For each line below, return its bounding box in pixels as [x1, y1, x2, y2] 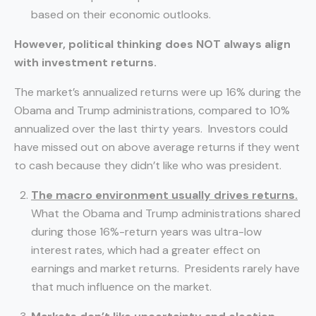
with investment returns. [14, 55, 157, 70]
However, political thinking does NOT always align [14, 37, 291, 51]
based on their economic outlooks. [31, 7, 211, 22]
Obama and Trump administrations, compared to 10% [14, 103, 290, 118]
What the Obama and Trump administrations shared [31, 206, 300, 221]
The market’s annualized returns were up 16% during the [14, 85, 301, 99]
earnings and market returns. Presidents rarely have [31, 261, 300, 276]
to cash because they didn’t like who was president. [14, 158, 281, 173]
